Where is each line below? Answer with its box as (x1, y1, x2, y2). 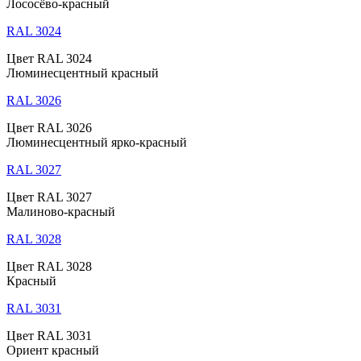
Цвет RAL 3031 (6, 329, 92, 343)
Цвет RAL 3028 (6, 259, 92, 274)
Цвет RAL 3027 (6, 190, 92, 205)
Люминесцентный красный (6, 66, 159, 81)
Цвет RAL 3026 (6, 121, 92, 135)
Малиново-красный (6, 205, 115, 219)
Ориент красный (6, 343, 99, 358)
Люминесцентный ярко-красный (6, 135, 187, 150)
